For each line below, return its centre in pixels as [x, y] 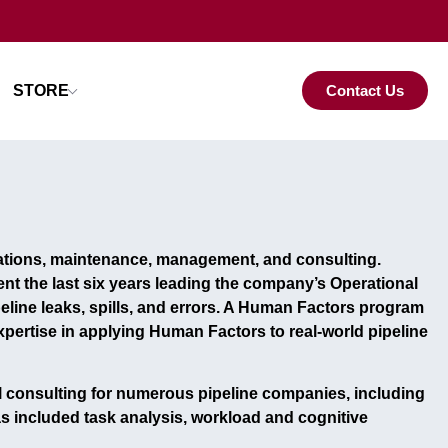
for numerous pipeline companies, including [256, 394]
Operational [374, 283]
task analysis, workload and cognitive [226, 418]
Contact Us [364, 91]
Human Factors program [331, 307]
